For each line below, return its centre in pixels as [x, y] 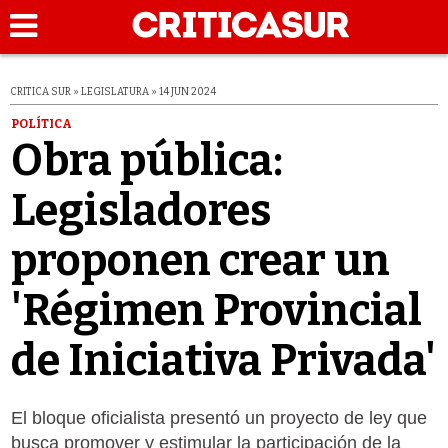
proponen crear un [200, 260]
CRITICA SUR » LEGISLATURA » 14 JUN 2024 [113, 92]
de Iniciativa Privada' [223, 360]
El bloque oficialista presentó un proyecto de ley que [218, 417]
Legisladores [140, 210]
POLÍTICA [41, 123]
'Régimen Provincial [216, 310]
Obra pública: [146, 160]
